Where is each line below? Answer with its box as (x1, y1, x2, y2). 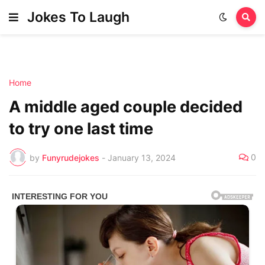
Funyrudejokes (42, 152, 99, 163)
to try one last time (9, 119, 153, 138)
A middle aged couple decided (9, 97, 243, 117)
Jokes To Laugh (27, 8, 130, 25)
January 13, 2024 (108, 152, 176, 163)
